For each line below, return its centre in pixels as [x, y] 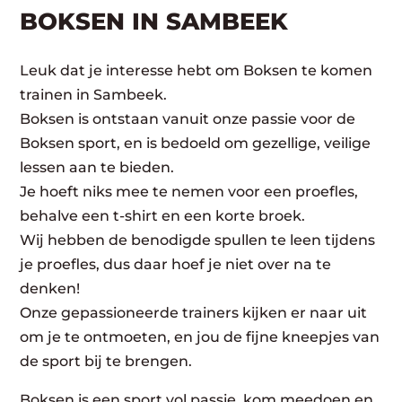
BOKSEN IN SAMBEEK [154, 22]
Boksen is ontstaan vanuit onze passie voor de [188, 119]
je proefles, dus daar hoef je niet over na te [176, 264]
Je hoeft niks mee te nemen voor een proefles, [189, 192]
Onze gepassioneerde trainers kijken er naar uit [194, 313]
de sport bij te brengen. [106, 361]
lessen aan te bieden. [97, 167]
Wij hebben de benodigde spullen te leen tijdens [198, 240]
